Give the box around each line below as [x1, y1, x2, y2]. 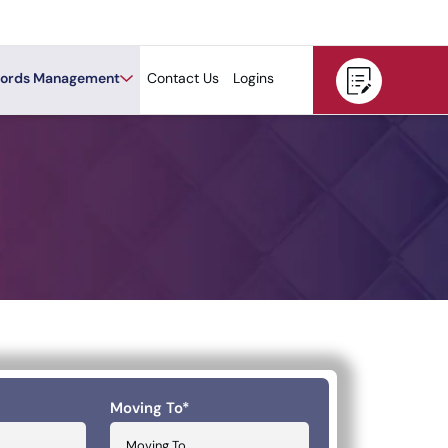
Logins [233, 69, 274, 87]
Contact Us [147, 69, 219, 87]
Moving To [109, 398, 182, 418]
